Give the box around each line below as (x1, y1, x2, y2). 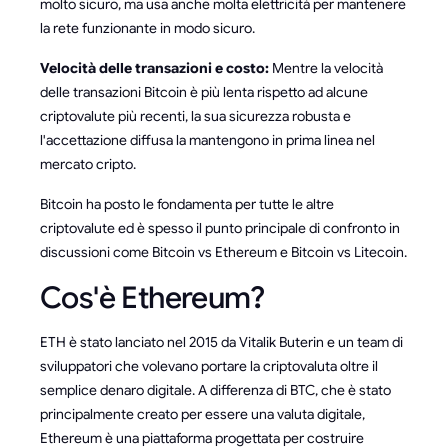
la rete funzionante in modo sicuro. (40, 18, 255, 37)
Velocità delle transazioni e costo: (40, 58, 269, 77)
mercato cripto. (40, 154, 136, 173)
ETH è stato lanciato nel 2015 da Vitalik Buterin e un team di (40, 332, 403, 351)
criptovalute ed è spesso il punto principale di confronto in (40, 218, 400, 237)
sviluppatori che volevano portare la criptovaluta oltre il (40, 356, 378, 375)
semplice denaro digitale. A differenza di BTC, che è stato (40, 380, 391, 399)
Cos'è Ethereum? (40, 278, 264, 317)
